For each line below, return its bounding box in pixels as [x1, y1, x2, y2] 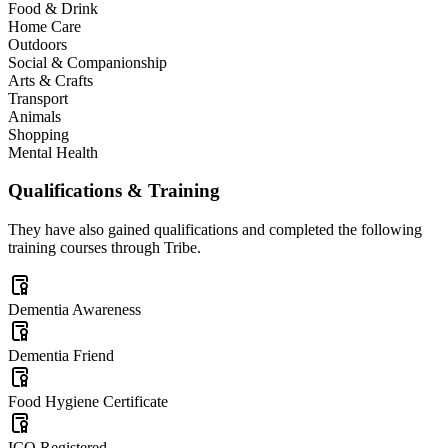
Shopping [8, 125, 69, 143]
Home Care [8, 17, 81, 35]
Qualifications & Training [8, 180, 220, 202]
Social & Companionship [8, 53, 167, 71]
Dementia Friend [8, 347, 114, 365]
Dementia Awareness [8, 301, 141, 319]
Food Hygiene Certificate [8, 393, 168, 411]
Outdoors [8, 35, 67, 53]
